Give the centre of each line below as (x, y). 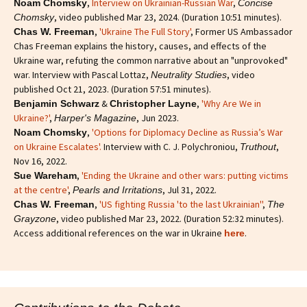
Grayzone (35, 218)
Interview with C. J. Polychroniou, (171, 146)
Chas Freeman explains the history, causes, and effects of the (140, 46)
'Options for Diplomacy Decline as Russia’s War (187, 132)
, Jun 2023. (158, 118)
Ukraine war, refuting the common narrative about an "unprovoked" (151, 60)
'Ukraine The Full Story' (145, 31)
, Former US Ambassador (242, 31)
